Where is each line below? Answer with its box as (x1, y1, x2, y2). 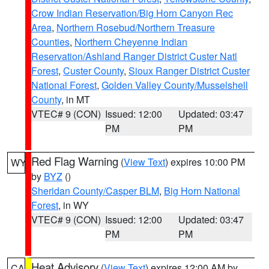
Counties (31, 35, 70, 49)
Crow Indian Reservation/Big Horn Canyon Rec (31, 6, 233, 20)
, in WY (58, 198, 89, 212)
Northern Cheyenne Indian (74, 35, 187, 49)
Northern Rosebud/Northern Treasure (56, 20, 215, 34)
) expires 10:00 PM (165, 155, 245, 169)
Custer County (63, 64, 124, 77)
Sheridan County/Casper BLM (31, 184, 159, 198)
